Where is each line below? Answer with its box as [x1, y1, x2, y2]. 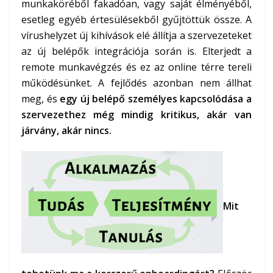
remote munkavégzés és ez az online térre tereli [21, 60, 252, 74]
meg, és [21, 91, 60, 105]
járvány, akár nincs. [21, 123, 112, 137]
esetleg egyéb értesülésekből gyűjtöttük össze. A [21, 12, 252, 26]
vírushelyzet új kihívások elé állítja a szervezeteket [21, 28, 252, 42]
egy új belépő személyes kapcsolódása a [60, 91, 252, 105]
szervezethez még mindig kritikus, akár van [21, 107, 252, 121]
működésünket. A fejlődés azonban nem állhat [21, 76, 252, 90]
